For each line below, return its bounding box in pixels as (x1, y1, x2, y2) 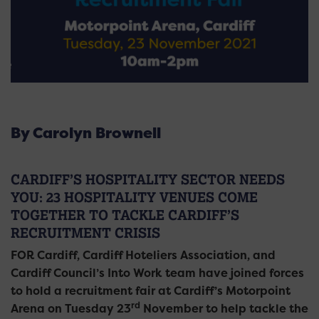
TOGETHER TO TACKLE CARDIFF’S (11, 207, 239, 223)
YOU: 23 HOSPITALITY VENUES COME (11, 189, 258, 205)
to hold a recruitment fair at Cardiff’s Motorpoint (11, 283, 291, 298)
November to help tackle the (140, 301, 308, 316)
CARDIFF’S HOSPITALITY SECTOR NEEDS (11, 172, 285, 187)
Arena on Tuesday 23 (11, 301, 131, 316)
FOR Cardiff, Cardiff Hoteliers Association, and (11, 248, 276, 263)
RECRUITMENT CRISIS (11, 225, 160, 241)
